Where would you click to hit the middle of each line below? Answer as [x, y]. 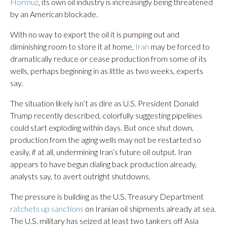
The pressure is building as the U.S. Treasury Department [107, 196]
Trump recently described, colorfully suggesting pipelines [106, 115]
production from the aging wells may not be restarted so [106, 140]
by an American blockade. [54, 14]
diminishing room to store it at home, [73, 46]
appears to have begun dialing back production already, [103, 164]
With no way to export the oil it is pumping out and [95, 34]
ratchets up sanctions [47, 209]
